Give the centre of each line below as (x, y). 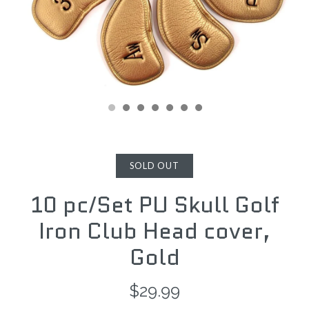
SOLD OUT (154, 166)
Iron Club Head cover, (154, 231)
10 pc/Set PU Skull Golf (154, 205)
